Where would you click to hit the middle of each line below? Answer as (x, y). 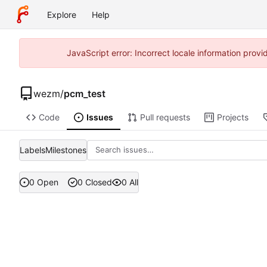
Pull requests (165, 117)
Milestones (66, 150)
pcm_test (85, 93)
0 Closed (94, 182)
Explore (62, 14)
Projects (232, 117)
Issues (100, 117)
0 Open (44, 182)
